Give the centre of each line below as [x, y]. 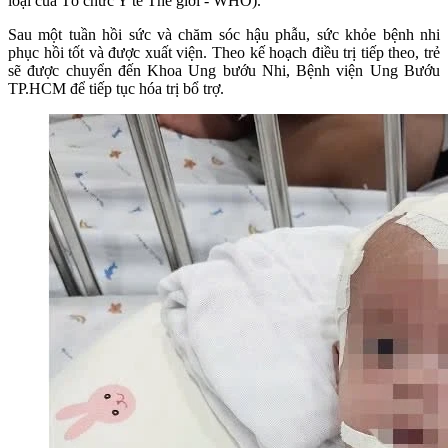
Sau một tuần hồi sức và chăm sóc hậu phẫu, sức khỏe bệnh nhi [224, 35]
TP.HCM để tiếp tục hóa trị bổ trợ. [116, 89]
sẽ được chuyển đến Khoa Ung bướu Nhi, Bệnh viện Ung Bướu [224, 71]
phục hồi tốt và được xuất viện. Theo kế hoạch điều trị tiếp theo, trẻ [224, 53]
